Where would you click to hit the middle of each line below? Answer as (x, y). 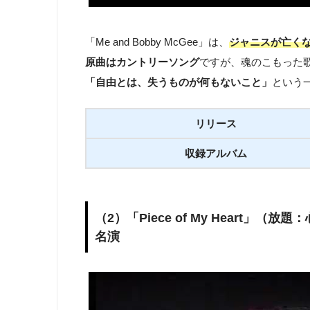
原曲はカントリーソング (142, 62)
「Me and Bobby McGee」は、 (157, 42)
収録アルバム (216, 153)
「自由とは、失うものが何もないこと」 (179, 82)
